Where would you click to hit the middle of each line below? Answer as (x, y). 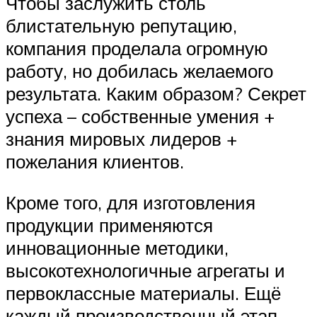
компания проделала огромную (137, 48)
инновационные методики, (117, 247)
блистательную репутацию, (121, 26)
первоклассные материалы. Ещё (143, 293)
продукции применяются (109, 225)
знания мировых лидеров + (121, 139)
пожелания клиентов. (95, 162)
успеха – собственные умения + (140, 116)
